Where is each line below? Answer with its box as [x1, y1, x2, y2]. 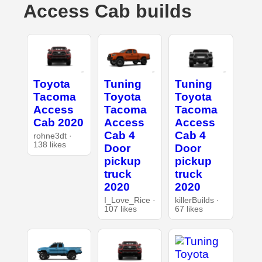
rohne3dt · [33, 131, 72, 140]
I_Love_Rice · [104, 195, 156, 205]
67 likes [175, 204, 204, 213]
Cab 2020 [33, 116, 84, 129]
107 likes [104, 204, 137, 213]
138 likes [33, 140, 66, 149]
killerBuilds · [175, 195, 220, 205]
